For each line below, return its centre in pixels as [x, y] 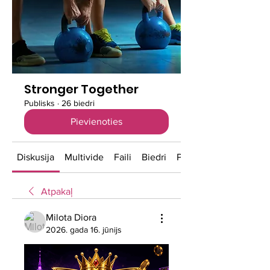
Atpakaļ [57, 191]
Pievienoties [96, 121]
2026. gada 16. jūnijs [84, 230]
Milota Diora [71, 217]
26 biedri [78, 103]
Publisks [39, 103]
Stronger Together [81, 89]
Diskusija [36, 157]
